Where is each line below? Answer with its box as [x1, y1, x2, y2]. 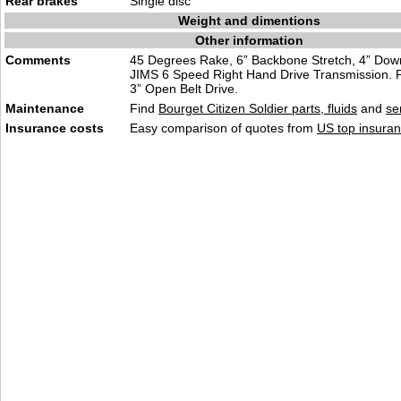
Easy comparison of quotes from [130, 121, 317, 135]
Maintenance [5, 101, 84, 115]
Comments [5, 53, 71, 67]
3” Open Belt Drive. [130, 81, 238, 96]
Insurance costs [5, 121, 104, 135]
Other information [194, 33, 303, 47]
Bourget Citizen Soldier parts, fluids [158, 101, 357, 115]
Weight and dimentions [177, 13, 320, 28]
